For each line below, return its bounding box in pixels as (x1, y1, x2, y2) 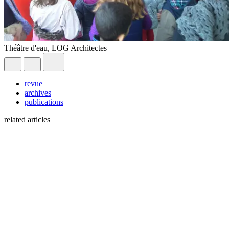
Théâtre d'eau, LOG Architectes (4, 43, 107, 52)
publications (25, 97, 63, 106)
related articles (4, 114, 50, 124)
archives (25, 88, 51, 97)
